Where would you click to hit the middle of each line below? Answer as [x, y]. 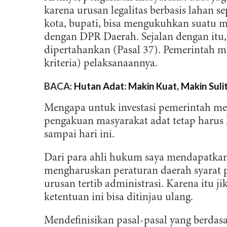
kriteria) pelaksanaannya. [101, 64]
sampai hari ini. [79, 135]
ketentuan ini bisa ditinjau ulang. [119, 198]
